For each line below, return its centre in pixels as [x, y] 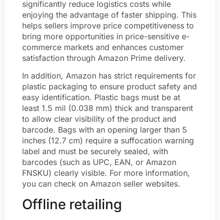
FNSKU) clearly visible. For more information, [106, 173]
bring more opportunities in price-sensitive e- [106, 36]
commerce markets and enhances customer [103, 47]
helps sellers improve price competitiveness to [108, 25]
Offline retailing [72, 204]
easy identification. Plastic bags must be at [101, 97]
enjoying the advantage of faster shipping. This [109, 14]
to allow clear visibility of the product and [99, 119]
